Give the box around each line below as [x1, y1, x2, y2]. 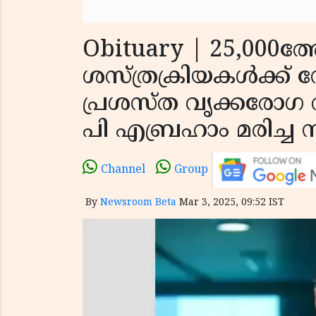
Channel [101, 163, 145, 177]
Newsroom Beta [100, 196, 176, 209]
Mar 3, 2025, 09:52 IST [179, 196, 284, 209]
